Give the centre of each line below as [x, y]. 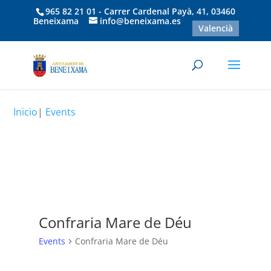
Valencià [216, 28]
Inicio [26, 112]
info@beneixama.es [141, 21]
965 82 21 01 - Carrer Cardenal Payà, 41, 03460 [140, 11]
